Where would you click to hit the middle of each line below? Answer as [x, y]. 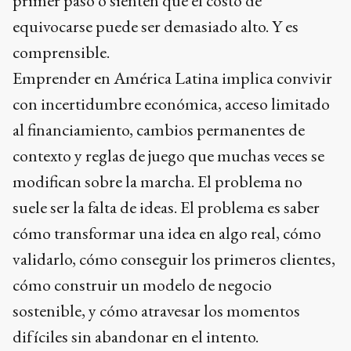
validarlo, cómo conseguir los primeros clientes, [174, 259]
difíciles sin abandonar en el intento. [136, 337]
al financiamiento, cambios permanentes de [159, 130]
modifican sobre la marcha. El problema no [157, 182]
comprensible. [61, 52]
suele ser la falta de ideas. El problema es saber [166, 208]
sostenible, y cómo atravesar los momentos [156, 311]
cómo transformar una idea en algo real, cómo [167, 233]
